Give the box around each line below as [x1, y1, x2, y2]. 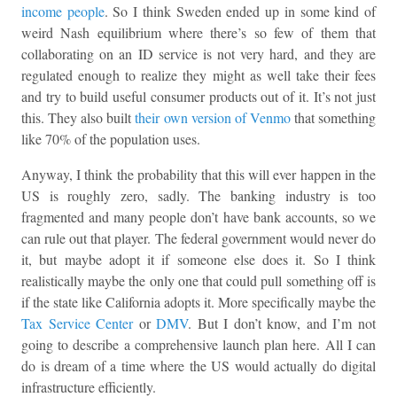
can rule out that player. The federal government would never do [21, 229, 376, 248]
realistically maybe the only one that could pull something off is [21, 271, 376, 291]
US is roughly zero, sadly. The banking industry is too [21, 186, 376, 206]
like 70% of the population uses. [21, 129, 200, 149]
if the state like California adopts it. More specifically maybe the [21, 292, 376, 312]
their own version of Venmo [135, 108, 291, 128]
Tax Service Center [21, 314, 134, 333]
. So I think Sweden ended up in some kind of [104, 2, 377, 21]
